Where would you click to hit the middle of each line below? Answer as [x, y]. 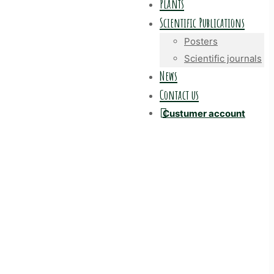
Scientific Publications [202, 23]
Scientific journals [223, 58]
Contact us [179, 95]
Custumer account [204, 113]
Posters [201, 41]
